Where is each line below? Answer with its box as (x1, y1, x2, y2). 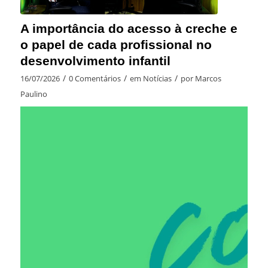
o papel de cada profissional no (20, 37, 212, 51)
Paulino (20, 88, 47, 99)
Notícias (142, 72, 172, 84)
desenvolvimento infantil (20, 53, 170, 68)
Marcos (194, 72, 221, 84)
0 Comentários (68, 72, 121, 84)
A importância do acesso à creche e (20, 21, 237, 35)
